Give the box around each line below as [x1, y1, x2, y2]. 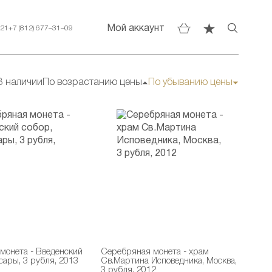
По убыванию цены [148, 78, 233, 87]
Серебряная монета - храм [101, 248, 209, 256]
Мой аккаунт [107, 24, 165, 33]
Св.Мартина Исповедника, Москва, [101, 257, 237, 265]
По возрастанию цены [42, 78, 142, 87]
